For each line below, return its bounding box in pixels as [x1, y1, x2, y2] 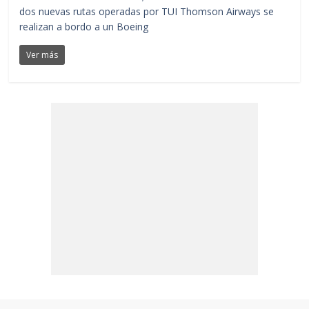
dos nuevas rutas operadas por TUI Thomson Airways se [19, 4, 275, 18]
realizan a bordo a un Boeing [19, 19, 149, 33]
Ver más [26, 48, 59, 61]
